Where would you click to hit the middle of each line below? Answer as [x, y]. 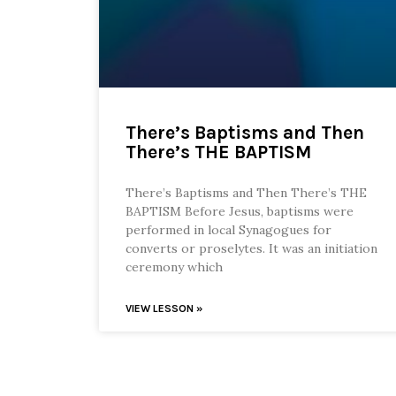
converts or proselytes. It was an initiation [251, 249]
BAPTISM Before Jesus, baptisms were [240, 212]
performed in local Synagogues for [228, 230]
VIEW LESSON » [164, 309]
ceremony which [174, 267]
